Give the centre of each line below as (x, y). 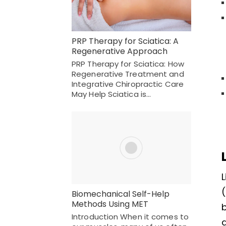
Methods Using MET (110, 204)
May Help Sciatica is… (111, 94)
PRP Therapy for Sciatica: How (128, 64)
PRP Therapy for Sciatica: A (125, 41)
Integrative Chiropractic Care (128, 84)
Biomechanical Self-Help (121, 194)
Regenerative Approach (120, 51)
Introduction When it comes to (130, 216)
